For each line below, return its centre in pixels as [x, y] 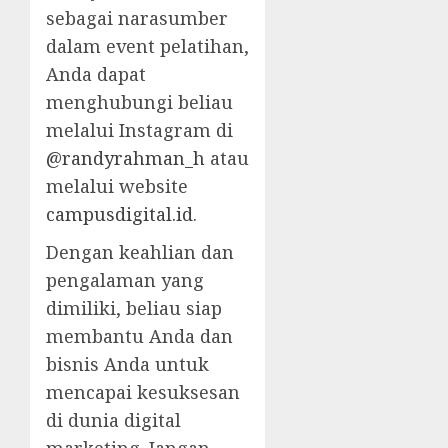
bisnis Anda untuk [127, 364]
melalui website [117, 186]
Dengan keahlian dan [140, 252]
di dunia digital [113, 420]
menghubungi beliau [139, 102]
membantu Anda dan [139, 336]
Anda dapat [96, 74]
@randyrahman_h [125, 158]
